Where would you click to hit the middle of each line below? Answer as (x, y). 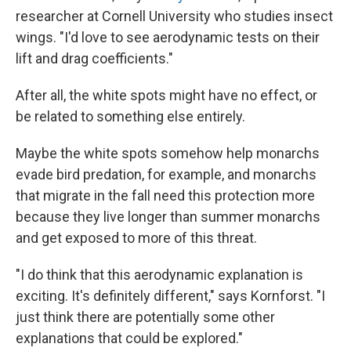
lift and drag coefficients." (94, 59)
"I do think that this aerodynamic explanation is (159, 275)
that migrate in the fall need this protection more (165, 196)
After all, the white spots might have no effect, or (166, 96)
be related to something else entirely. (130, 117)
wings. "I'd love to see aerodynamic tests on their (168, 38)
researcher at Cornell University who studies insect (174, 16)
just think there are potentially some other (145, 317)
